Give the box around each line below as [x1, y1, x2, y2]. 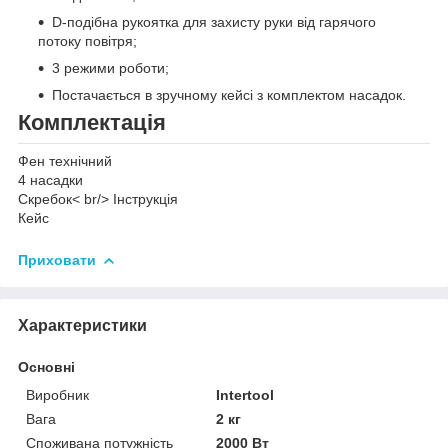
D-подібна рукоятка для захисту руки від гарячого [52, 13, 376, 30]
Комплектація [18, 109, 166, 135]
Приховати [18, 251, 96, 268]
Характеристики [18, 316, 147, 334]
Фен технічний [18, 152, 112, 169]
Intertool [216, 386, 275, 403]
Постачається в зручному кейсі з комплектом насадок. [52, 86, 406, 103]
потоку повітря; [38, 32, 137, 49]
